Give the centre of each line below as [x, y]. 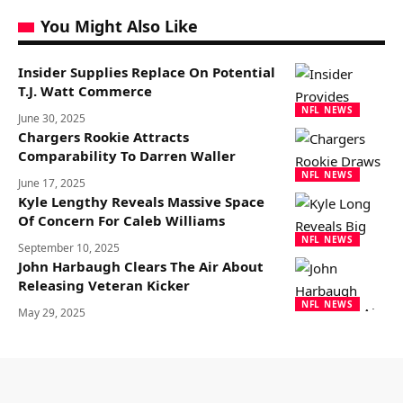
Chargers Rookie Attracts [103, 137]
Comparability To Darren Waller [127, 156]
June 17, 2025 [52, 183]
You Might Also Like [119, 26]
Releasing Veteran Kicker [104, 285]
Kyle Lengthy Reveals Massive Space [141, 201]
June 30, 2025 [52, 118]
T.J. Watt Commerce [85, 91]
